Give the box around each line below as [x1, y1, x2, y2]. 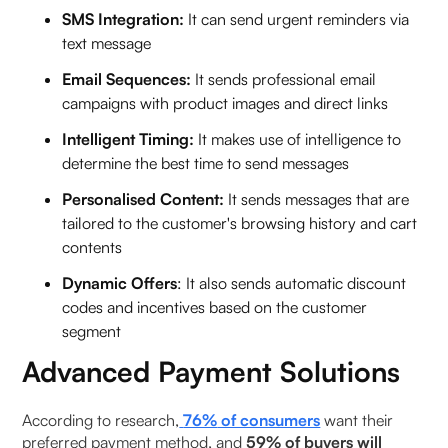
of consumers [217, 409, 321, 430]
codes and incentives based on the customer [62, 296, 368, 317]
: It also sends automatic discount [177, 272, 407, 293]
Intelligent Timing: [62, 128, 195, 149]
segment [62, 320, 122, 341]
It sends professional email [191, 68, 377, 89]
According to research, [22, 409, 180, 430]
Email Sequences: [62, 68, 192, 89]
